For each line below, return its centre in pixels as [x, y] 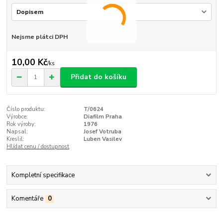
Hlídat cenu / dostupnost [38, 146]
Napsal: [17, 131]
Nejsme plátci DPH [39, 37]
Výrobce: [17, 116]
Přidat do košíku [99, 77]
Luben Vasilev [103, 139]
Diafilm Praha [103, 116]
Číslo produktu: [26, 109]
